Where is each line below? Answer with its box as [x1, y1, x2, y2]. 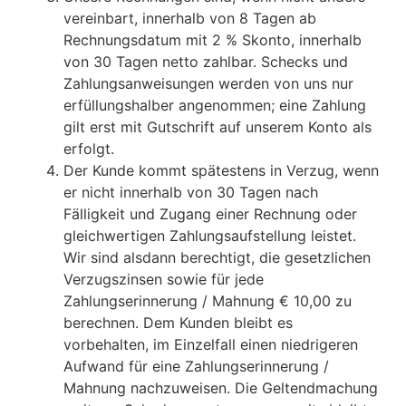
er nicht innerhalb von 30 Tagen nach [63, 183, 318, 202]
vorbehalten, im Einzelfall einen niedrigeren [63, 335, 358, 354]
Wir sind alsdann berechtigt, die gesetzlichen [63, 248, 371, 267]
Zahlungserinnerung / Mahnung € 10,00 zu [63, 292, 352, 311]
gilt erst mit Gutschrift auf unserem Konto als [63, 118, 372, 137]
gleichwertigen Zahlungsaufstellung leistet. [63, 227, 356, 246]
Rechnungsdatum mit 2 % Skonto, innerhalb [63, 31, 362, 50]
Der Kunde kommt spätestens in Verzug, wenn [63, 161, 379, 180]
